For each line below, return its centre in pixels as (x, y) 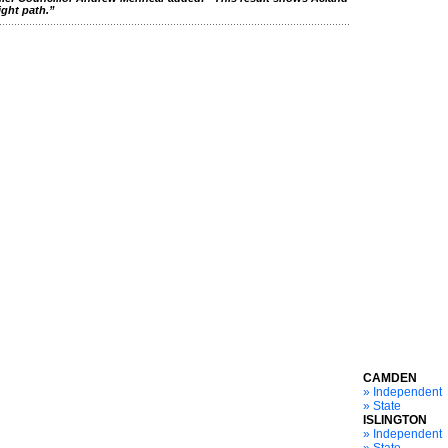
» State (382, 406)
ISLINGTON (395, 420)
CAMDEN (390, 378)
